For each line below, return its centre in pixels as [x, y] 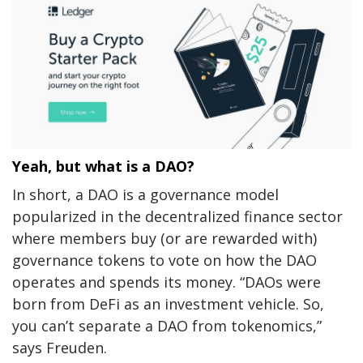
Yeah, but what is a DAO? [103, 166]
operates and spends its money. [126, 282]
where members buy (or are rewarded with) [164, 238]
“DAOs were [280, 282]
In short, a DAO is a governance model [145, 194]
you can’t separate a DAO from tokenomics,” [167, 325]
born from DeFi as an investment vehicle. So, [168, 303]
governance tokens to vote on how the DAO [164, 260]
